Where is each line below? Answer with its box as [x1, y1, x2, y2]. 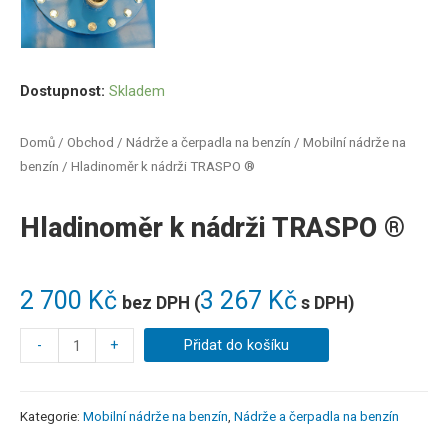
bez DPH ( [122, 292, 200, 313]
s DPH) [297, 292, 354, 313]
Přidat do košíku [184, 336, 290, 354]
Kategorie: [20, 408, 83, 424]
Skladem [109, 82, 165, 101]
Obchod [67, 134, 114, 150]
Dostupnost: [20, 82, 105, 101]
